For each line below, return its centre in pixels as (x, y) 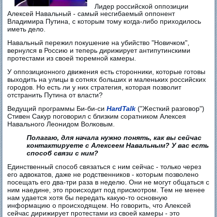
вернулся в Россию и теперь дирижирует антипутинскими (99, 51)
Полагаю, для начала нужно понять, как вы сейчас (114, 138)
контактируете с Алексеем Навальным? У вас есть (118, 146)
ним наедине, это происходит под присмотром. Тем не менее (106, 190)
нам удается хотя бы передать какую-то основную (88, 198)
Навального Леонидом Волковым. (61, 124)
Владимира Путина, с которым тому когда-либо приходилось (104, 22)
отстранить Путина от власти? (55, 95)
